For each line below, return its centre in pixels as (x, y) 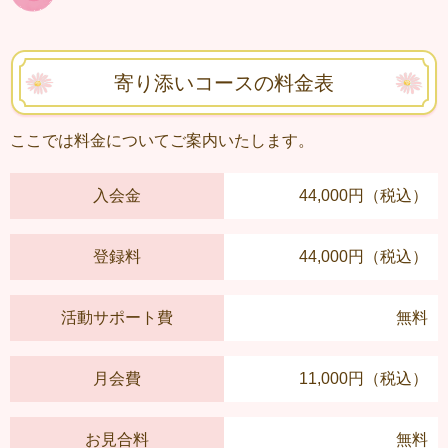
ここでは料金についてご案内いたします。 (162, 141)
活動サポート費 (117, 318)
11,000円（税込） (363, 379)
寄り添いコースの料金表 (224, 83)
